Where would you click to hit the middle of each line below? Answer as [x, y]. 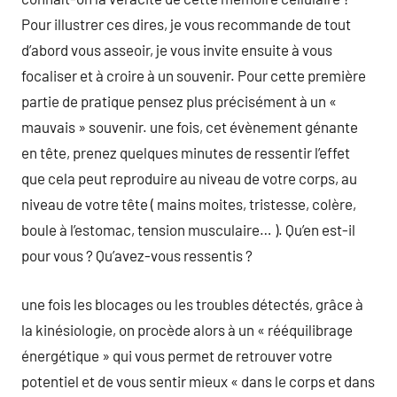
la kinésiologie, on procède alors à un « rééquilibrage [187, 329]
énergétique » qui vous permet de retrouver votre [177, 355]
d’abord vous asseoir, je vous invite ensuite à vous [177, 50]
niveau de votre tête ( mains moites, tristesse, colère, [189, 204]
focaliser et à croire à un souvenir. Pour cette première [194, 75]
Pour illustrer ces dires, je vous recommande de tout [186, 24]
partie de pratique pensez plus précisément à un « [179, 101]
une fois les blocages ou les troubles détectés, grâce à [192, 304]
